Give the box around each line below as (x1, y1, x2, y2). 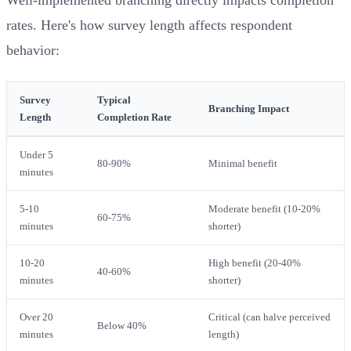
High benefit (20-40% (208, 257, 301, 269)
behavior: (6, 42, 60, 58)
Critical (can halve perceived (208, 311, 331, 323)
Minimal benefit (208, 157, 277, 169)
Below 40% (97, 320, 147, 331)
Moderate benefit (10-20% (208, 203, 320, 215)
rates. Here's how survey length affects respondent (6, 16, 292, 33)
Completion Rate (97, 111, 172, 123)
